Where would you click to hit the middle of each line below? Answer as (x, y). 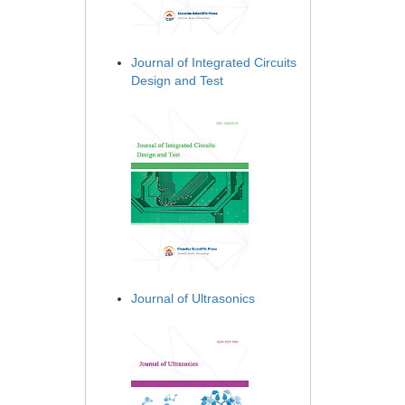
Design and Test (177, 80)
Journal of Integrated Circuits (214, 62)
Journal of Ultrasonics (193, 298)
